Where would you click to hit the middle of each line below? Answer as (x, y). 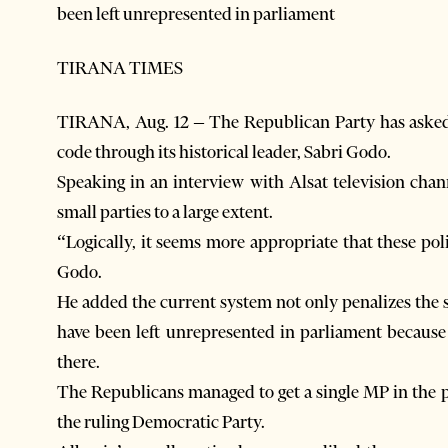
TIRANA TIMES (120, 67)
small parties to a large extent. (165, 211)
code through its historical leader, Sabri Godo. (224, 151)
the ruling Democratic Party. (161, 421)
